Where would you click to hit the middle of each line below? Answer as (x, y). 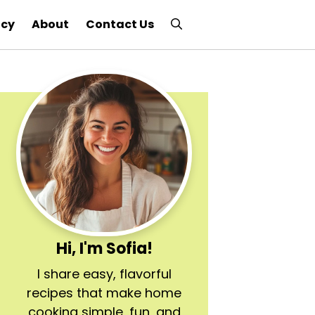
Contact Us (120, 24)
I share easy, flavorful (104, 274)
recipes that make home (104, 293)
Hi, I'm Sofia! (104, 249)
